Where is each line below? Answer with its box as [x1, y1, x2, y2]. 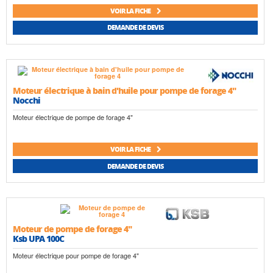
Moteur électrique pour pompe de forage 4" [13, 250, 139, 261]
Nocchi [13, 93, 40, 106]
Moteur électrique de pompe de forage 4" [13, 112, 133, 122]
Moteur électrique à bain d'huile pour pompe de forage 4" [13, 83, 236, 96]
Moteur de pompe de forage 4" [13, 222, 132, 235]
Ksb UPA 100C [13, 232, 64, 245]
